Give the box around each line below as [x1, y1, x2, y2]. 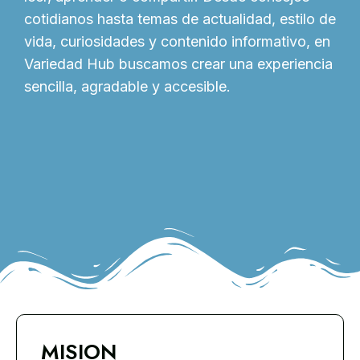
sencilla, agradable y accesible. [24, 78, 231, 96]
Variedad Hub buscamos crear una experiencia [24, 55, 333, 73]
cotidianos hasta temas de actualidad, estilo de [24, 10, 336, 28]
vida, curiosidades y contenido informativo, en [24, 33, 330, 51]
